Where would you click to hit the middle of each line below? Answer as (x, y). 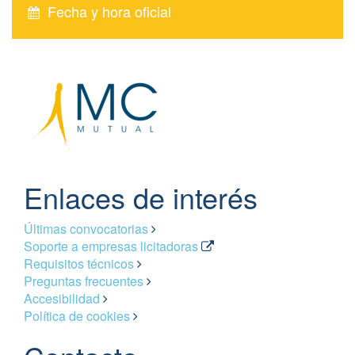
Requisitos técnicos (79, 264)
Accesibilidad (62, 299)
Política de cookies (77, 316)
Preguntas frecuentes (84, 281)
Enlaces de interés (141, 197)
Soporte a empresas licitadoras (111, 246)
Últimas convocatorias (86, 229)
